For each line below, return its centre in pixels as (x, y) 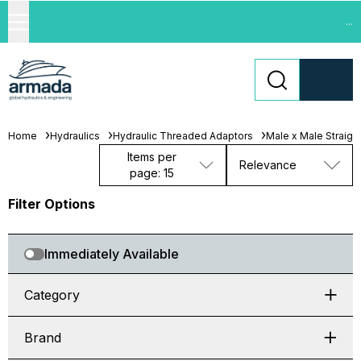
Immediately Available (112, 254)
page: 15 (152, 173)
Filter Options (52, 204)
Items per (152, 157)
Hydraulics (75, 136)
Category (52, 295)
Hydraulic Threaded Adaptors (183, 136)
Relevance (268, 165)
